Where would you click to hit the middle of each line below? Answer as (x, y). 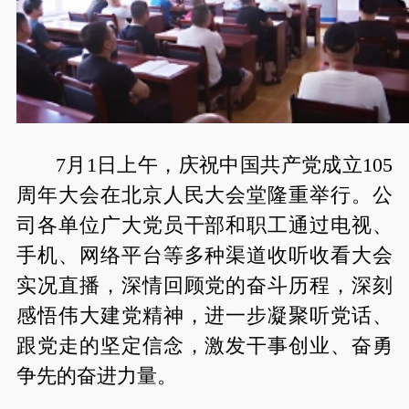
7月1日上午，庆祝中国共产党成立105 (224, 165)
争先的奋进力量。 (96, 376)
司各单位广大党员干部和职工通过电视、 (204, 225)
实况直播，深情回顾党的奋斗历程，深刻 (204, 285)
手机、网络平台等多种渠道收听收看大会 (204, 255)
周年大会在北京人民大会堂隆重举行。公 (204, 195)
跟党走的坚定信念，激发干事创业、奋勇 (204, 346)
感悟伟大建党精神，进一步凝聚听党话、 (204, 315)
